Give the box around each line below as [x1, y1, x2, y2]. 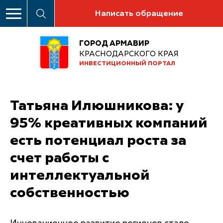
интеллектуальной [10, 168, 150, 183]
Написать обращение [95, 10, 183, 18]
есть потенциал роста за [10, 133, 186, 148]
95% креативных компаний [10, 116, 208, 130]
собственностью [10, 186, 129, 200]
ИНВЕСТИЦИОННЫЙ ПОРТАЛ [79, 61, 175, 67]
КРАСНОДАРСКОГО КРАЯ [79, 50, 179, 58]
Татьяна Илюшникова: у [10, 99, 184, 113]
